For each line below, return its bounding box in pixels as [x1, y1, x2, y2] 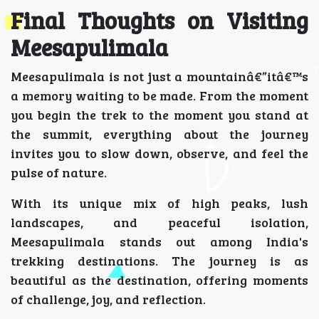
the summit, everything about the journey [11, 125, 308, 142]
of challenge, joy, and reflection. [11, 291, 206, 308]
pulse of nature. [11, 164, 107, 181]
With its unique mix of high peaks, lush [11, 194, 308, 211]
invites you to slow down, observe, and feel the [11, 145, 308, 162]
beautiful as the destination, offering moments [11, 271, 308, 288]
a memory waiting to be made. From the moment [11, 87, 308, 104]
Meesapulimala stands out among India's [11, 233, 308, 250]
